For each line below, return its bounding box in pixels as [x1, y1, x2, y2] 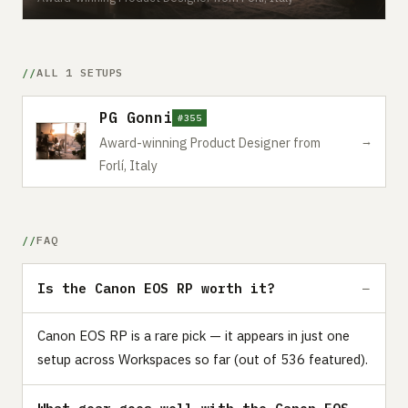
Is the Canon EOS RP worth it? [37, 279, 275, 297]
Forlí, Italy [99, 157, 158, 174]
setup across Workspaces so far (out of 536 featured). [37, 350, 368, 368]
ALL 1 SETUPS [36, 65, 124, 79]
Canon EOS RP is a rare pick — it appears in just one [37, 326, 350, 344]
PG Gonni [99, 107, 172, 127]
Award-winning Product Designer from [99, 134, 321, 151]
